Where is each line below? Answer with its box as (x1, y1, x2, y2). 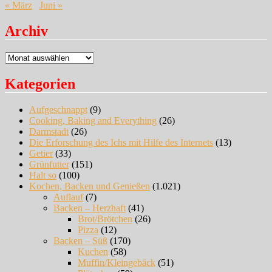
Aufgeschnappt (29, 104, 87, 115)
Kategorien (5, 75, 75, 92)
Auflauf (53, 192, 83, 203)
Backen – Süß (53, 236, 107, 246)
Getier (29, 148, 53, 159)
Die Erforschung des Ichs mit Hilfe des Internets (29, 137, 213, 148)
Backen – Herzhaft (53, 203, 126, 214)
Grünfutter (29, 159, 69, 170)
